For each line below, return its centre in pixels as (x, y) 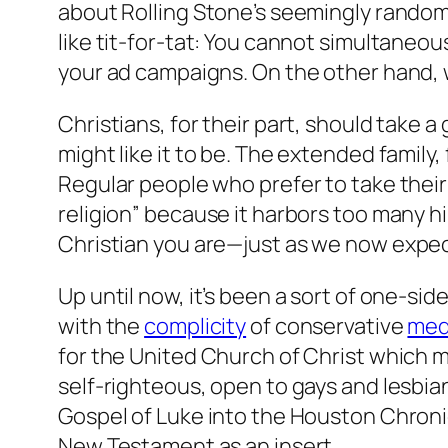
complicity (195, 326)
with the (101, 326)
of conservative (327, 326)
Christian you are (142, 244)
